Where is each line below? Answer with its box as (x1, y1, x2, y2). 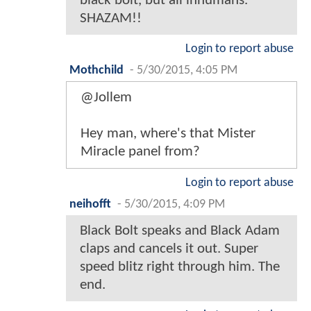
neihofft (69, 198, 111, 210)
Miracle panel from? (81, 144, 200, 159)
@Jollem (81, 90, 132, 105)
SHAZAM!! (80, 10, 142, 26)
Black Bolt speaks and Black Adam (80, 223, 280, 238)
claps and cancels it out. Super (80, 241, 258, 256)
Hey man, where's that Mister (81, 126, 255, 141)
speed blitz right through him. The (80, 259, 280, 274)
